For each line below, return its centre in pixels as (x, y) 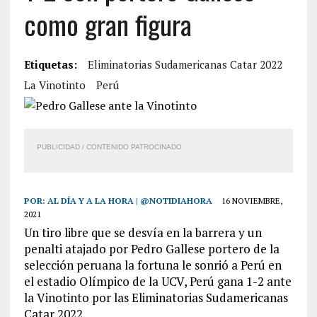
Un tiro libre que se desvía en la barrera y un (143, 232)
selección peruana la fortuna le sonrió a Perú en (152, 265)
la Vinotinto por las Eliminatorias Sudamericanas (156, 298)
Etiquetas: (50, 64)
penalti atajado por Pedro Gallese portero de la (151, 249)
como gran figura (108, 24)
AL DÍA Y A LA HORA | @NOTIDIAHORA (129, 201)
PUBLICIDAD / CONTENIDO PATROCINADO (109, 147)
